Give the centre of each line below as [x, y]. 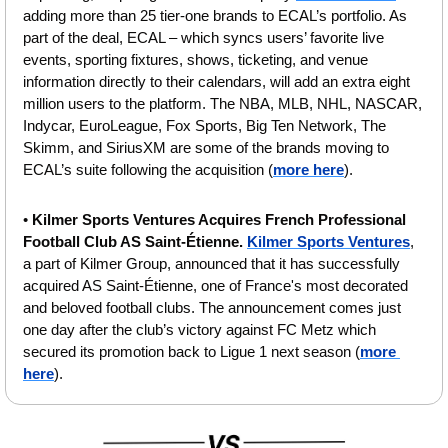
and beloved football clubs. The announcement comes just [212, 308]
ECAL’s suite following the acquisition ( [148, 170]
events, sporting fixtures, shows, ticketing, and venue [195, 60]
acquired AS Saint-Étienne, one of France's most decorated [215, 286]
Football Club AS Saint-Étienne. [133, 242]
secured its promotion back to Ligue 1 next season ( [191, 352]
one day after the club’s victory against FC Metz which [199, 330]
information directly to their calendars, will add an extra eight [216, 82]
